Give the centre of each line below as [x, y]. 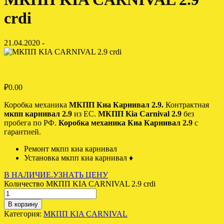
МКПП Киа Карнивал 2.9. [115, 104]
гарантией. [22, 131]
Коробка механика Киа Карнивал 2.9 [125, 122]
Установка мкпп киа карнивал [75, 157]
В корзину [23, 204]
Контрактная [186, 104]
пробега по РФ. [31, 122]
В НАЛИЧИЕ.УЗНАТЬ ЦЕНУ [56, 174]
